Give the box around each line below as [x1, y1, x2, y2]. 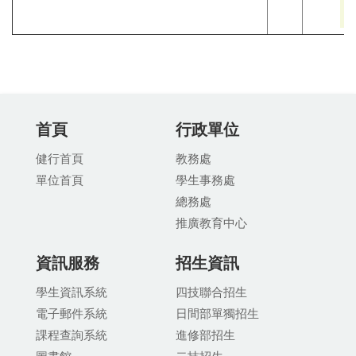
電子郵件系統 [36, 305, 107, 321]
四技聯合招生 [175, 284, 247, 300]
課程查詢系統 [36, 327, 107, 342]
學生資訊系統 [36, 284, 107, 300]
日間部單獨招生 [175, 305, 259, 321]
